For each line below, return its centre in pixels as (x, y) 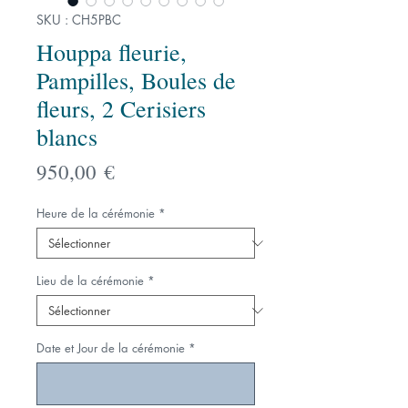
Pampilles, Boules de (136, 80)
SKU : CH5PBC (79, 20)
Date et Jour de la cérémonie (111, 348)
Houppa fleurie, (112, 52)
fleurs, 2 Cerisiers (121, 108)
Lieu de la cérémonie (90, 280)
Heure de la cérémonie (96, 213)
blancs (67, 137)
